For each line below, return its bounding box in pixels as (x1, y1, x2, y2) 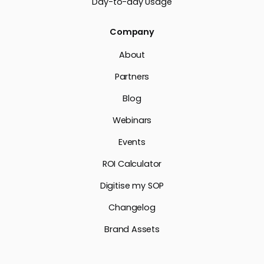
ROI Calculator (102, 157, 162, 170)
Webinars (112, 114, 152, 126)
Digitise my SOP (100, 179, 164, 192)
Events (118, 136, 146, 148)
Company (110, 25, 154, 38)
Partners (114, 70, 150, 82)
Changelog (108, 201, 156, 213)
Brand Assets (104, 223, 160, 235)
